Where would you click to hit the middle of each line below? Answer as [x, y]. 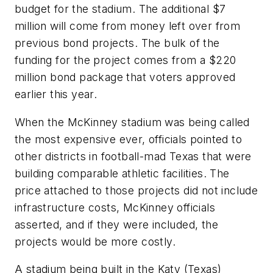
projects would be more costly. [95, 241]
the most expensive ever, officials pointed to [128, 139]
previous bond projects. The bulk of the [117, 43]
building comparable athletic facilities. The [122, 173]
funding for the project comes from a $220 [126, 60]
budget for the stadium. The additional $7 [120, 9]
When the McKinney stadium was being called [132, 122]
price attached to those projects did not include [136, 190]
